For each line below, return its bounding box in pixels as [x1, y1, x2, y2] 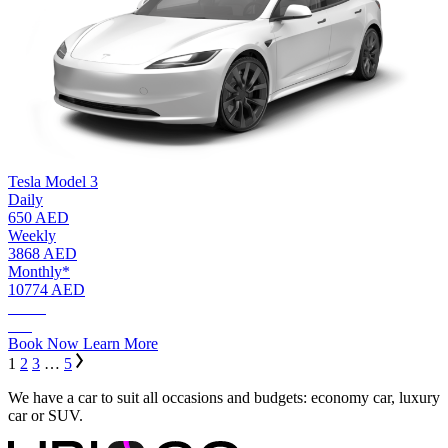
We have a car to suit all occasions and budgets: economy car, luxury [8, 389, 440, 407]
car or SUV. [8, 407, 83, 425]
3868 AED [8, 245, 77, 263]
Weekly [8, 227, 56, 245]
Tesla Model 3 [8, 173, 98, 191]
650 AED [8, 209, 69, 227]
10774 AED [8, 281, 85, 299]
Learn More [83, 335, 158, 353]
